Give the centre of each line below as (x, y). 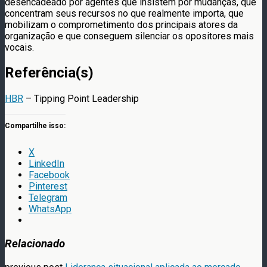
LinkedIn (46, 164)
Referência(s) (49, 73)
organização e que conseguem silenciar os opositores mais (129, 36)
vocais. (19, 47)
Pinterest (48, 187)
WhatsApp (50, 209)
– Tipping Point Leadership (81, 99)
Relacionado (35, 244)
